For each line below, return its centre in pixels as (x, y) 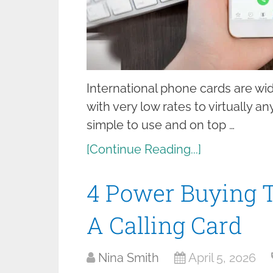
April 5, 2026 (222, 258)
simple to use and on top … (161, 125)
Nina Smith (129, 258)
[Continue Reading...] (144, 149)
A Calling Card (164, 225)
